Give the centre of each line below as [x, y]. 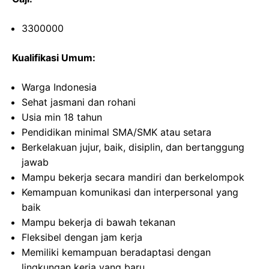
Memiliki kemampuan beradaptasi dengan [116, 252]
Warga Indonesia [59, 87]
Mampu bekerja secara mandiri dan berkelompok [133, 177]
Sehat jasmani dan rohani [79, 102]
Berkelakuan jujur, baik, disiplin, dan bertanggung [133, 147]
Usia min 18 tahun [62, 117]
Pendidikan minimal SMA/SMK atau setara [116, 132]
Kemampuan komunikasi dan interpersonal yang [130, 192]
